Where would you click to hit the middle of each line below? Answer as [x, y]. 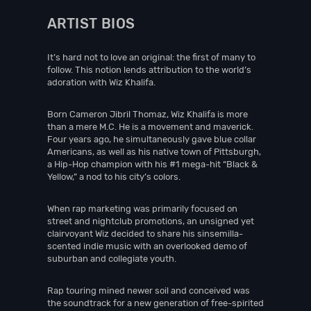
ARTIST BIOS [91, 24]
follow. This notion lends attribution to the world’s [149, 70]
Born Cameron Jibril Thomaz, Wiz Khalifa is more [148, 114]
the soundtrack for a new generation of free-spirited [155, 303]
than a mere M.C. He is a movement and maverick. [150, 127]
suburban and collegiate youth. [112, 259]
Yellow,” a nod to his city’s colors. [114, 177]
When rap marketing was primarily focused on [142, 209]
